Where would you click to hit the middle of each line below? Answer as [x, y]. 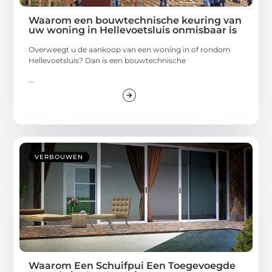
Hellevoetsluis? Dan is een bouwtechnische [107, 60]
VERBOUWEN [59, 157]
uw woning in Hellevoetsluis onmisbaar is [133, 30]
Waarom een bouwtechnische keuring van [135, 20]
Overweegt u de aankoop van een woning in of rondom [130, 49]
